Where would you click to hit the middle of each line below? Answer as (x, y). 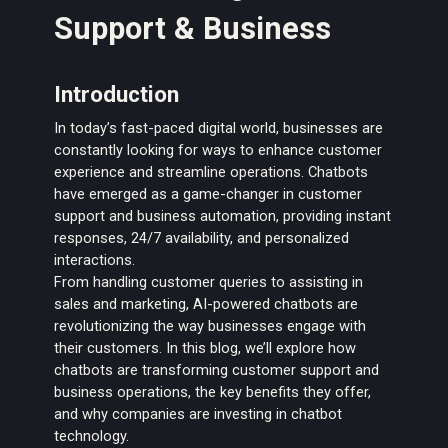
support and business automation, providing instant (223, 216)
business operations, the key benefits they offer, (213, 392)
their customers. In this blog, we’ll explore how (205, 348)
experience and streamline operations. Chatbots (211, 172)
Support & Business (193, 28)
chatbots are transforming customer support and (217, 370)
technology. (92, 436)
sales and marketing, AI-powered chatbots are (206, 304)
